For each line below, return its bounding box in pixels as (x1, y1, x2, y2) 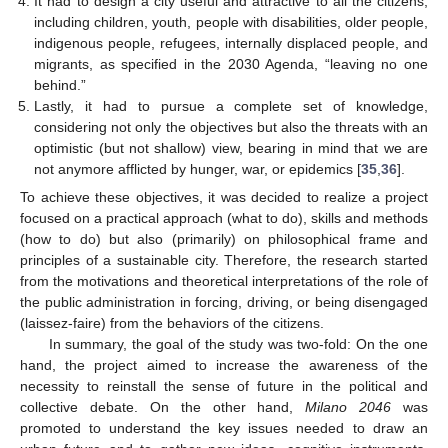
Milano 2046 (305, 398, 392, 415)
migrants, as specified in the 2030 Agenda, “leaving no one (34, 55, 428, 72)
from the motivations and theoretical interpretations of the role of (20, 272, 428, 289)
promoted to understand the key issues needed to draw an (20, 419, 428, 436)
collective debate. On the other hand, (20, 398, 306, 415)
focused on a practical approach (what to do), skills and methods (20, 209, 428, 226)
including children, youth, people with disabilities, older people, (34, 13, 428, 30)
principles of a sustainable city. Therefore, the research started (20, 251, 428, 268)
